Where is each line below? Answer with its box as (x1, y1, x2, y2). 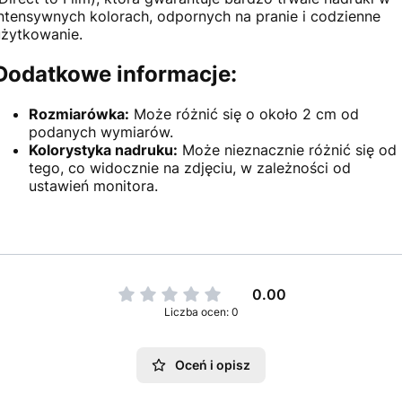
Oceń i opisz (175, 357, 250, 373)
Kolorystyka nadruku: (29, 141, 179, 160)
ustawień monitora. (29, 177, 159, 196)
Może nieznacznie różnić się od (178, 141, 398, 160)
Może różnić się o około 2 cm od (129, 105, 360, 124)
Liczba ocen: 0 (163, 305, 239, 319)
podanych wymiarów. (29, 123, 174, 142)
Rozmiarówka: (29, 105, 130, 124)
